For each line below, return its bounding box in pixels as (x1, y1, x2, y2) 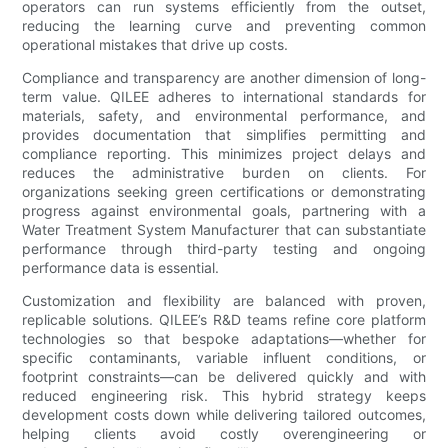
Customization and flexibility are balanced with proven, (22, 291, 426, 309)
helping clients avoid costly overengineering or (22, 424, 426, 442)
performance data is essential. (22, 258, 220, 276)
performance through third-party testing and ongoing (22, 239, 426, 257)
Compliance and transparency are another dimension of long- (22, 68, 426, 86)
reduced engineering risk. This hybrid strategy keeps (22, 386, 426, 404)
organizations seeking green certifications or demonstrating (22, 182, 426, 200)
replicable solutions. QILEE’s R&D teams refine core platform (22, 310, 426, 328)
